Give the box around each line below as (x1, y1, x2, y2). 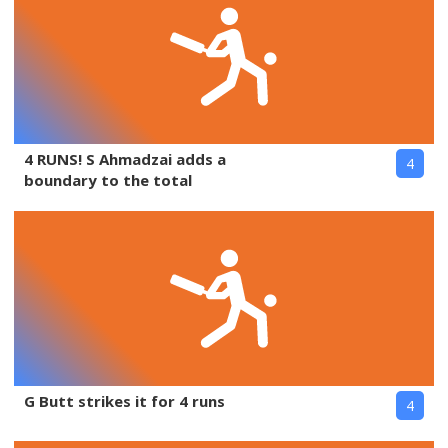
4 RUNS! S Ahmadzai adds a (24, 149, 226, 169)
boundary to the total (24, 170, 192, 190)
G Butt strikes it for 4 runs (24, 391, 225, 411)
